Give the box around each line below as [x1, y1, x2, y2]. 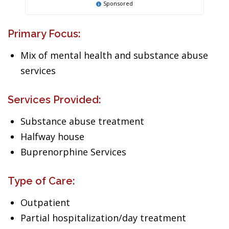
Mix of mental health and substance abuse [20, 49, 208, 61]
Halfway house [20, 130, 84, 143]
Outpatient [20, 196, 70, 209]
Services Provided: [8, 94, 101, 106]
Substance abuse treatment [20, 115, 144, 127]
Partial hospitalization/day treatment [20, 212, 186, 224]
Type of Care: [8, 175, 75, 187]
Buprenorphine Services [20, 146, 126, 158]
